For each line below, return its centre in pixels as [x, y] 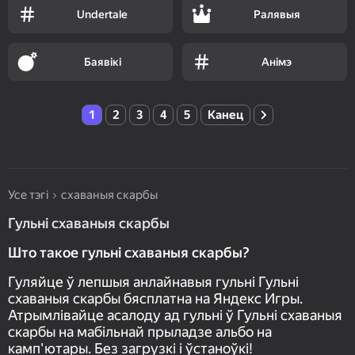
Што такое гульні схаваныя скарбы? [128, 253]
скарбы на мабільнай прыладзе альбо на [140, 332]
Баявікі [102, 62]
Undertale [103, 15]
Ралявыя [277, 15]
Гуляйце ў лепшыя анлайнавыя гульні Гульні [153, 282]
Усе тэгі [28, 195]
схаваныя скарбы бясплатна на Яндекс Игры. [155, 299]
